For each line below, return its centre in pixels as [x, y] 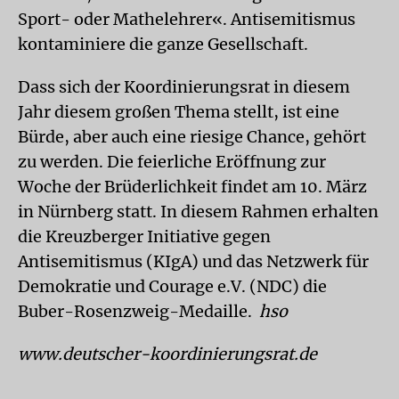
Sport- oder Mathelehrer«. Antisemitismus [187, 19]
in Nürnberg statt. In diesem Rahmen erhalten [198, 212]
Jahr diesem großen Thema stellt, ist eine [179, 112]
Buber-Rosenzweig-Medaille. [138, 311]
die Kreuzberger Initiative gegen [144, 236]
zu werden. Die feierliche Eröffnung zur [172, 162]
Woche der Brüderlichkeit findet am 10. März [192, 187]
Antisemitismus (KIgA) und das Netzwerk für [193, 261]
